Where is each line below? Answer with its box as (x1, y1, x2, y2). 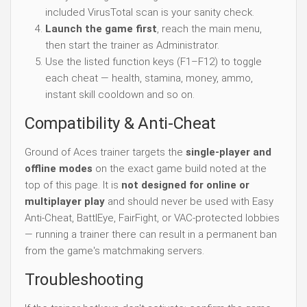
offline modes (25, 162, 93, 175)
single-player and (186, 146, 271, 159)
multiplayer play (25, 195, 105, 208)
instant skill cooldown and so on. (45, 88, 195, 101)
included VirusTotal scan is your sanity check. (45, 6, 254, 19)
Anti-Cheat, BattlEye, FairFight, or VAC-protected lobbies (25, 212, 280, 225)
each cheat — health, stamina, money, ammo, (45, 72, 253, 85)
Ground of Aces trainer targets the (25, 146, 186, 159)
